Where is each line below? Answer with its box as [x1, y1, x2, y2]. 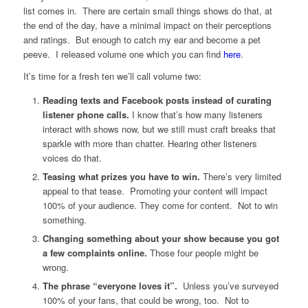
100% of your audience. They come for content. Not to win [42, 199, 278, 212]
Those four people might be [146, 246, 258, 260]
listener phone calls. [42, 108, 132, 122]
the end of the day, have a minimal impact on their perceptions [23, 19, 272, 32]
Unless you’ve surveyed [179, 279, 278, 293]
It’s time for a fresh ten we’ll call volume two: [23, 69, 201, 83]
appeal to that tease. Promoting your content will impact [42, 184, 267, 198]
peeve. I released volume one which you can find [23, 47, 223, 61]
